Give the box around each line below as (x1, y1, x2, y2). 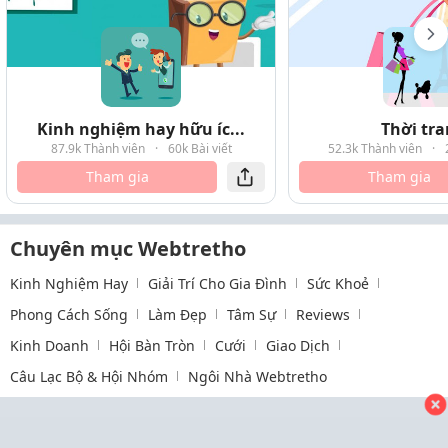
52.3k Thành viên (327, 139, 422, 157)
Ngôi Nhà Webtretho (188, 366, 327, 386)
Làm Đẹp (148, 304, 207, 324)
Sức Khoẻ (307, 273, 369, 293)
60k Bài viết (167, 139, 232, 157)
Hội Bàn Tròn (109, 335, 195, 355)
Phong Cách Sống (10, 304, 128, 324)
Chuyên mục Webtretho (10, 234, 246, 262)
